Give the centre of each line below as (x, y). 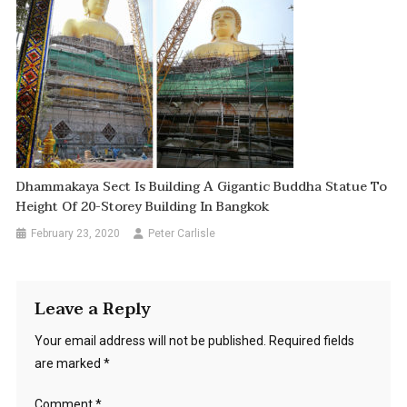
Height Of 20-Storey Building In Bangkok (143, 207)
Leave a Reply (92, 310)
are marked (69, 364)
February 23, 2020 (76, 234)
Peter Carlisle (182, 234)
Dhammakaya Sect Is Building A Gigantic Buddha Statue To (202, 187)
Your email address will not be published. (150, 341)
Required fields (311, 341)
